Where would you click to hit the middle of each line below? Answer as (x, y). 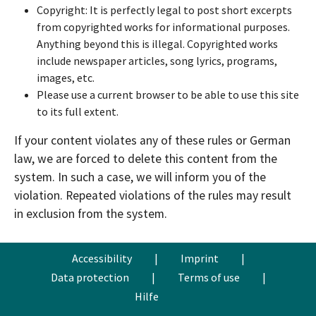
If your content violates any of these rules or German (152, 140)
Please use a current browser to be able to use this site (168, 94)
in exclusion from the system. (91, 213)
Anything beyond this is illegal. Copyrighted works (157, 43)
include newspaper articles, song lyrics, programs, (157, 60)
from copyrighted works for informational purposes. (163, 26)
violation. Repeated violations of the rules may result (153, 195)
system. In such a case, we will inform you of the (140, 177)
